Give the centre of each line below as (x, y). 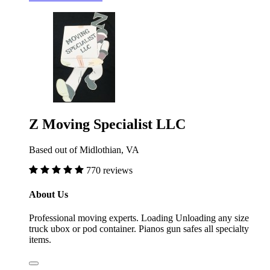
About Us (49, 194)
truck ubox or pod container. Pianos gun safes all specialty (139, 228)
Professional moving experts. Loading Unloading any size (139, 218)
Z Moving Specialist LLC (107, 124)
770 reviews (109, 171)
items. (40, 239)
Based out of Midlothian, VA (84, 150)
